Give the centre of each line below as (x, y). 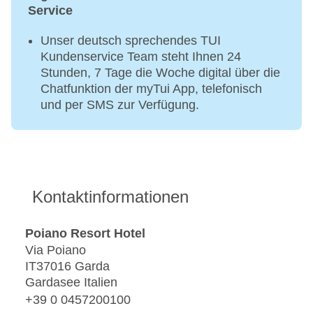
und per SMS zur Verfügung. (120, 105)
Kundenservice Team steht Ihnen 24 (141, 57)
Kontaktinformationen (110, 197)
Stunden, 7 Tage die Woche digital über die (160, 73)
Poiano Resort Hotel (85, 233)
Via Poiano (56, 250)
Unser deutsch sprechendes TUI (131, 41)
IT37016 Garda (67, 267)
